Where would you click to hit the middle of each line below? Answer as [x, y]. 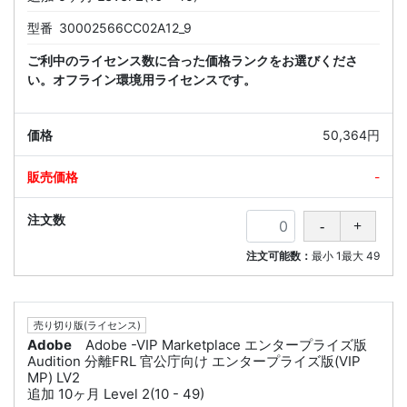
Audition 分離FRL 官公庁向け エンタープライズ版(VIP [194, 362]
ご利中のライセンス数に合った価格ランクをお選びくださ [193, 61]
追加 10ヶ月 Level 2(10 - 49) [116, 394]
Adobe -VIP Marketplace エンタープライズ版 [226, 345]
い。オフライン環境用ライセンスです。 [142, 80]
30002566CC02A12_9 [125, 28]
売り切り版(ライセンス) [87, 325]
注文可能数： [279, 256]
